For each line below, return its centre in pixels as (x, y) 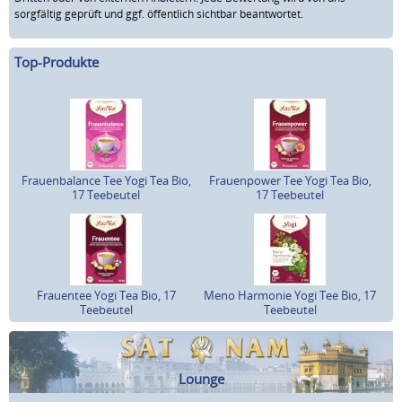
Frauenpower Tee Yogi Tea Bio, (290, 180)
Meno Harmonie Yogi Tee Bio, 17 (290, 295)
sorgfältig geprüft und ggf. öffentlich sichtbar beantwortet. (159, 13)
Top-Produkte (57, 62)
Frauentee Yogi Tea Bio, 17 (106, 295)
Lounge (201, 378)
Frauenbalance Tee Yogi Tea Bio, (106, 180)
